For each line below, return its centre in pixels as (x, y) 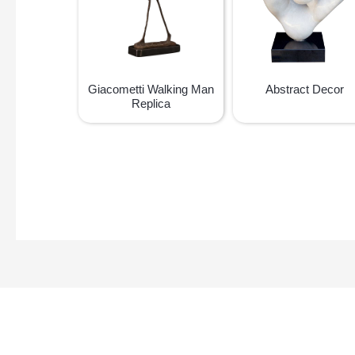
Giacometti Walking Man (151, 89)
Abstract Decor (305, 89)
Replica (151, 103)
